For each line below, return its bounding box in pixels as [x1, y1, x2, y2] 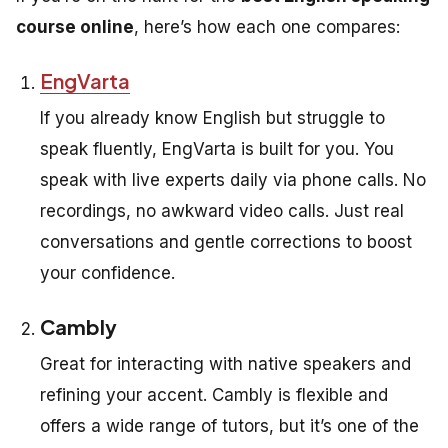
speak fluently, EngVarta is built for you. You [40, 139, 394, 160]
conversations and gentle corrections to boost [40, 232, 412, 253]
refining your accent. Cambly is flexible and [40, 385, 388, 406]
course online [16, 17, 134, 38]
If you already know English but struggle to [40, 108, 385, 129]
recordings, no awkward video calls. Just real [40, 201, 404, 222]
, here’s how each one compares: [134, 17, 400, 38]
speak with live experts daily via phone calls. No [40, 170, 426, 191]
